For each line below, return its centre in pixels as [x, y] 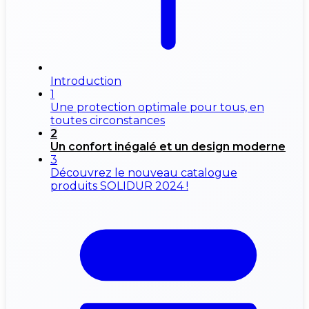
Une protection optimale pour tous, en [157, 108]
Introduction [86, 81]
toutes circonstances [108, 121]
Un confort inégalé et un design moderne [168, 147]
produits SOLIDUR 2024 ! [119, 186]
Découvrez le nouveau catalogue [144, 173]
